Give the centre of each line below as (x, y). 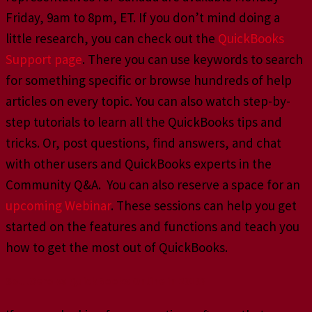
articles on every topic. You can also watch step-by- (148, 101)
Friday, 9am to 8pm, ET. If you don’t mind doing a (143, 17)
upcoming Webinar (58, 205)
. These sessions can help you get (204, 205)
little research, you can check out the (112, 38)
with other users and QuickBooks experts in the (139, 163)
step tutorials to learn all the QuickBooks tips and (144, 122)
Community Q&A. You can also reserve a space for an (153, 184)
